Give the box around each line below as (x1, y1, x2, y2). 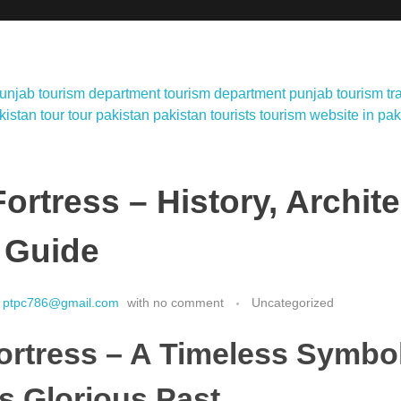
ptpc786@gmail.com (3, 295, 119, 311)
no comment (153, 295, 224, 311)
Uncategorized (252, 295, 334, 311)
